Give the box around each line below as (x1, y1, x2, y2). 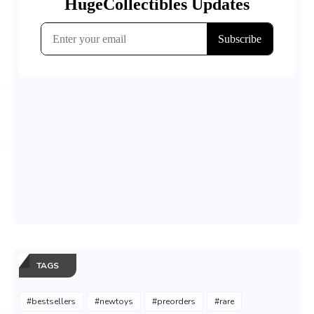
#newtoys (95, 295, 133, 307)
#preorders (152, 295, 196, 307)
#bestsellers (27, 295, 76, 307)
